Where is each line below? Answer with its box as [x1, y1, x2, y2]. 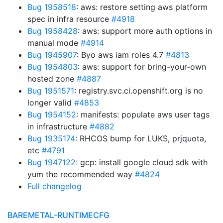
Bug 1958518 [27, 2, 76, 12]
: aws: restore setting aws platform [76, 2, 208, 12]
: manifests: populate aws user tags [76, 110, 210, 119]
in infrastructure [27, 121, 90, 131]
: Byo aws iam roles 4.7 [77, 50, 166, 60]
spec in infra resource [27, 14, 111, 24]
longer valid [27, 98, 74, 108]
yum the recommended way [27, 169, 135, 179]
